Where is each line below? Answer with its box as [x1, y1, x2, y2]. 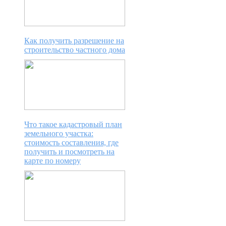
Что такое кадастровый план [24, 120, 122, 129]
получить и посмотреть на [24, 147, 115, 156]
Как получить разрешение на [24, 36, 124, 45]
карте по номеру [24, 156, 81, 165]
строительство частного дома [24, 45, 125, 54]
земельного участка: [24, 129, 93, 138]
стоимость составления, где [24, 138, 119, 147]
